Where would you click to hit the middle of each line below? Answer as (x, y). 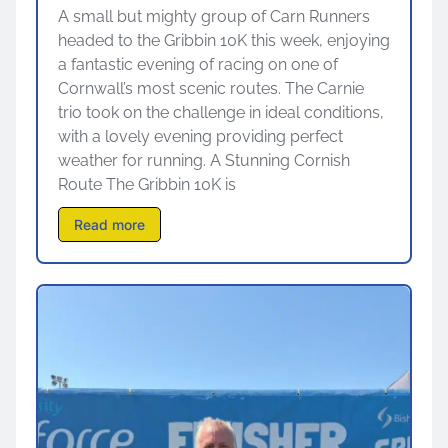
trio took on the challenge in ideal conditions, (221, 113)
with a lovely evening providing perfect (200, 137)
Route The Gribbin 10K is (147, 185)
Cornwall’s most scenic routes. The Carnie (211, 89)
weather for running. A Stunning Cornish (204, 161)
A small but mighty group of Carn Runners (214, 17)
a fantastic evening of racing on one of (198, 65)
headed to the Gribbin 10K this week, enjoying (224, 41)
